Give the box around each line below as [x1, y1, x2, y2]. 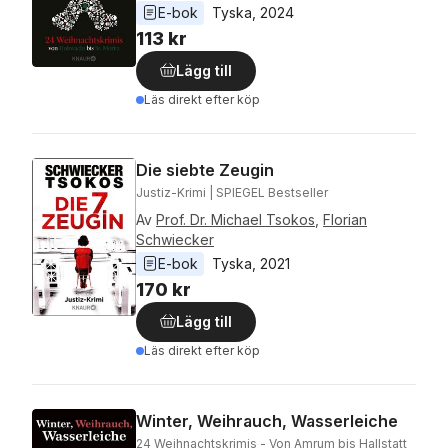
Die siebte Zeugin [136, 159, 274, 180]
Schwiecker [136, 230, 214, 248]
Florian [323, 210, 367, 228]
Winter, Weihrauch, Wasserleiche [136, 410, 398, 431]
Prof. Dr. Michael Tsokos [156, 210, 315, 228]
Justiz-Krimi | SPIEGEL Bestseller [136, 184, 328, 200]
